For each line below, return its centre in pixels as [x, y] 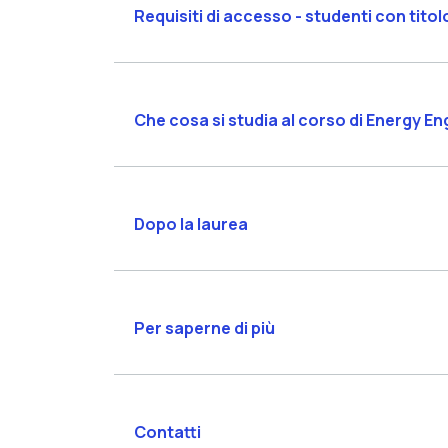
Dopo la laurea [190, 224]
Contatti [167, 432]
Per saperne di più [204, 328]
